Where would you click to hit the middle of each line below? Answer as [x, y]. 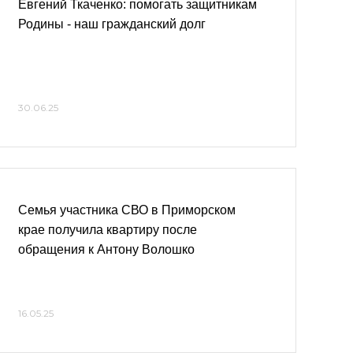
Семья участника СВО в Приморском [127, 210]
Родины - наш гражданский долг [112, 24]
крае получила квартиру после [108, 230]
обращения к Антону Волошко [106, 249]
